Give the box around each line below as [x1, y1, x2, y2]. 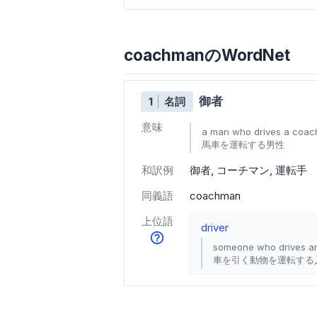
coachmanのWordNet [124, 45, 290, 64]
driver [201, 220, 229, 234]
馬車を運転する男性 [202, 138, 284, 150]
